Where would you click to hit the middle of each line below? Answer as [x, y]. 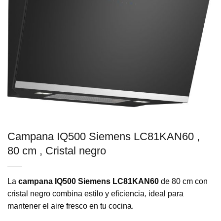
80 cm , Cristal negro [57, 151]
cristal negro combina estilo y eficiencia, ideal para [95, 194]
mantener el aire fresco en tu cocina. [71, 206]
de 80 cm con [183, 182]
